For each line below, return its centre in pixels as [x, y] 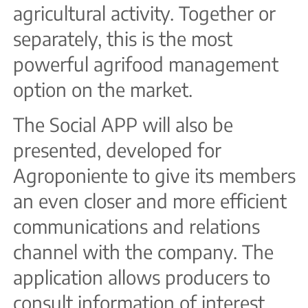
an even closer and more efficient [150, 201]
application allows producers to [142, 277]
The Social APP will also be [123, 125]
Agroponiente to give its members [154, 176]
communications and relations [136, 227]
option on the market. [103, 89]
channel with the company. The [143, 252]
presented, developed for [117, 150]
